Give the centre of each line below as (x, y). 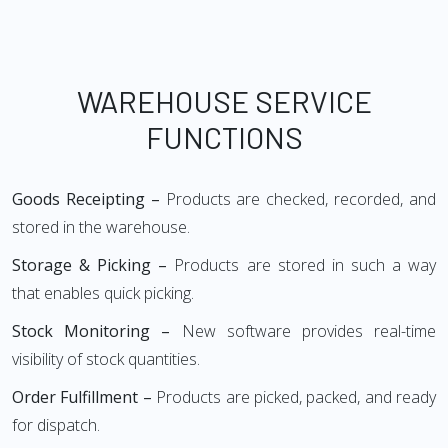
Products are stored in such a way (302, 265)
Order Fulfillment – (84, 397)
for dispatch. (56, 425)
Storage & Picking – (90, 265)
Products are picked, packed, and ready (296, 397)
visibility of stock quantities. (106, 359)
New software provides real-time (308, 331)
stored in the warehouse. (101, 227)
